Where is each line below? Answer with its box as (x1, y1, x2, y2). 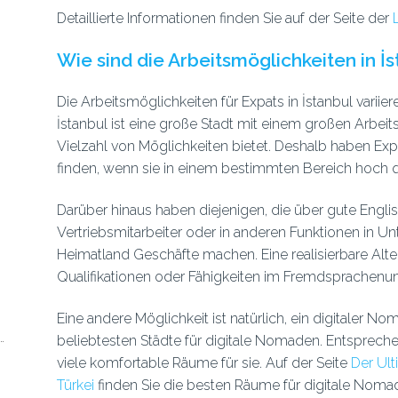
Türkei (56, 377, 94, 394)
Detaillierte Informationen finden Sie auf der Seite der (56, 10, 393, 27)
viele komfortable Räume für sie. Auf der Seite (56, 354, 351, 371)
